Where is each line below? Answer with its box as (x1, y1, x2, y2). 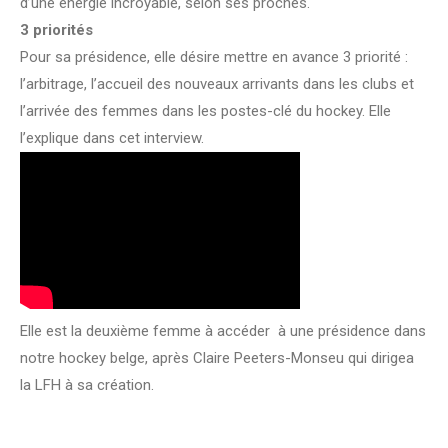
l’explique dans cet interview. (20, 128, 204, 147)
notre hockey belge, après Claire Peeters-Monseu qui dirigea (20, 348, 414, 367)
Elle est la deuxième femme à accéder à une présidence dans (20, 321, 426, 340)
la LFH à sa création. (20, 375, 154, 394)
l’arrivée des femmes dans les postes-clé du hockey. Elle (20, 101, 391, 120)
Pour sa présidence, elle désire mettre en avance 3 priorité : (20, 47, 408, 66)
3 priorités (20, 20, 93, 39)
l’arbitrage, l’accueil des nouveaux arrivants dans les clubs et (20, 74, 414, 93)
